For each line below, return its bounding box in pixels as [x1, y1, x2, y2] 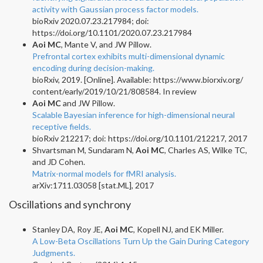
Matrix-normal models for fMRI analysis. [32, 168, 176, 178]
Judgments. [32, 247, 75, 258]
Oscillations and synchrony [9, 197, 131, 211]
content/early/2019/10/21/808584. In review [32, 86, 197, 96]
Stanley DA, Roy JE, [32, 224, 104, 234]
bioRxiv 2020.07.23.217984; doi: [32, 15, 149, 26]
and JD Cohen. [32, 156, 85, 167]
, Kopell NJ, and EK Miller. [133, 224, 224, 234]
